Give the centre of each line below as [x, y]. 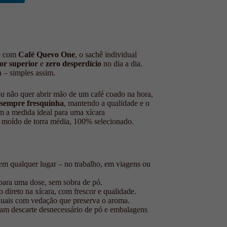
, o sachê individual [106, 54]
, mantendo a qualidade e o [106, 103]
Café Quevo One [46, 54]
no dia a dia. [122, 64]
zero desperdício [73, 64]
